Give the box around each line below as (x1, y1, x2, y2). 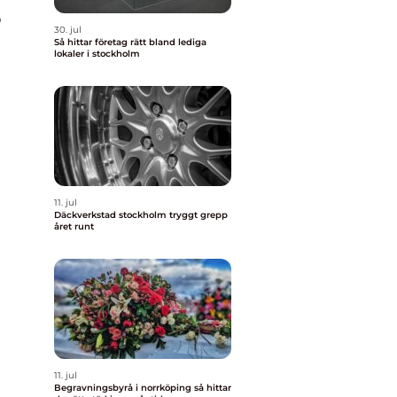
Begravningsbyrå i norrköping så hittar (54, 382, 194, 393)
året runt (54, 221, 94, 232)
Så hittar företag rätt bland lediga (54, 36, 206, 48)
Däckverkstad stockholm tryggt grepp (54, 209, 169, 221)
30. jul (54, 24, 82, 35)
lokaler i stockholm (54, 48, 140, 59)
